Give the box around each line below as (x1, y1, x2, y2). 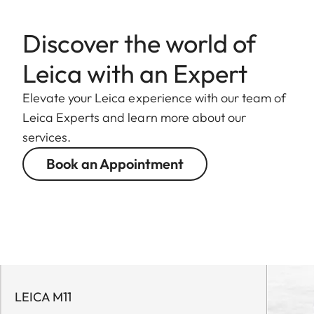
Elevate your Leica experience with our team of (22, 89, 287, 106)
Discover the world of (22, 27, 256, 59)
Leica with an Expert (22, 57, 247, 89)
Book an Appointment (46, 154, 184, 172)
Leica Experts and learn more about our (22, 109, 246, 125)
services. (22, 128, 71, 145)
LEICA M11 (15, 288, 71, 305)
